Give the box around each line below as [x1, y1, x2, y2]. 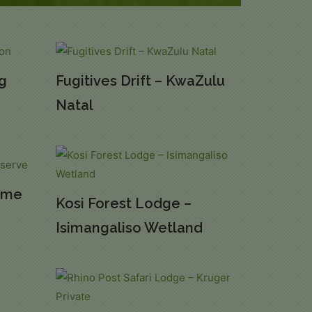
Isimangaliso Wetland [55, 219, 203, 237]
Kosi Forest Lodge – [55, 195, 192, 212]
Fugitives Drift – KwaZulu [55, 72, 225, 90]
